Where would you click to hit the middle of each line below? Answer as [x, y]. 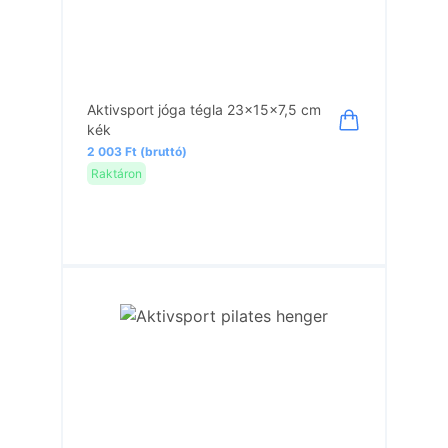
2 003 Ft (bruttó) [137, 151]
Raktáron [117, 173]
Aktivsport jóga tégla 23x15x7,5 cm [204, 109]
